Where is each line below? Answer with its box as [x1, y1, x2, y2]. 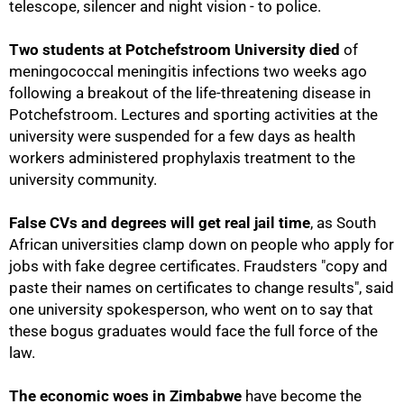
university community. [9, 170, 157, 188]
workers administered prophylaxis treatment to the [9, 149, 355, 167]
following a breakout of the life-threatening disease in [9, 84, 371, 102]
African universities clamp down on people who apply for [9, 235, 394, 253]
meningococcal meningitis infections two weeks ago [9, 62, 367, 80]
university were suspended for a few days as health [9, 127, 355, 145]
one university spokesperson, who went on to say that [9, 300, 373, 318]
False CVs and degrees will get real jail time [9, 214, 310, 232]
